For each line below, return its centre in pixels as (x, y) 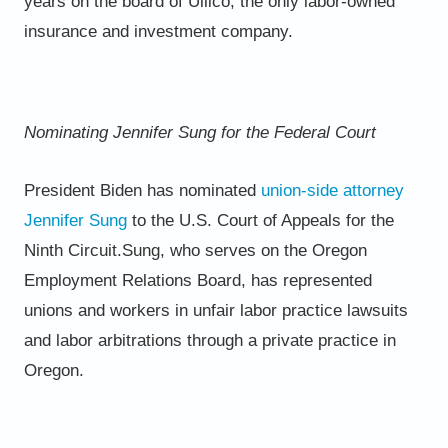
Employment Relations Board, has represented (197, 280)
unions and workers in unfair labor (152, 310)
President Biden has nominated (142, 190)
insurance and (78, 31)
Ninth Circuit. (72, 250)
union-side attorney (332, 190)
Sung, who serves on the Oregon (244, 250)
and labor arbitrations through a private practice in (209, 340)
